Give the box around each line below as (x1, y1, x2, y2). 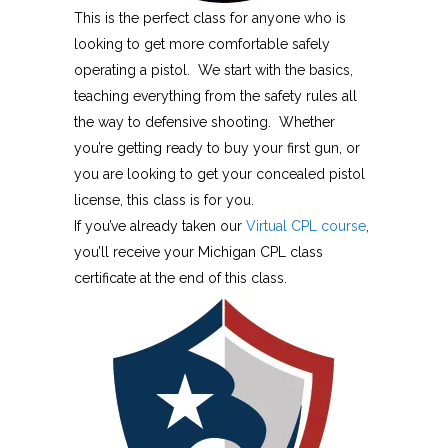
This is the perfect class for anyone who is (74, 10, 346, 26)
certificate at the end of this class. (74, 270, 287, 286)
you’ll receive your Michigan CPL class (74, 244, 323, 260)
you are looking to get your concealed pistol (74, 166, 365, 182)
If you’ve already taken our (74, 218, 246, 234)
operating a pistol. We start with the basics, (74, 62, 353, 78)
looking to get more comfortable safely (74, 36, 330, 52)
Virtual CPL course (246, 218, 366, 234)
